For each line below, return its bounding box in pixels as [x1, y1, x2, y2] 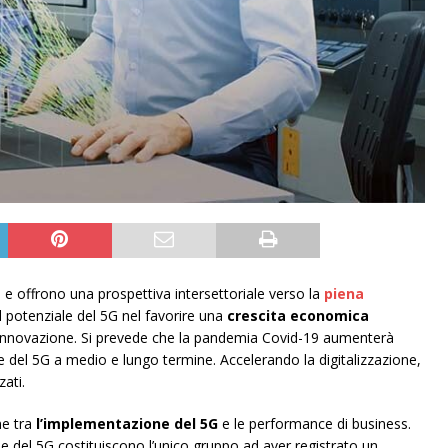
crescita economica [227, 306, 369, 326]
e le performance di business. [218, 414, 411, 434]
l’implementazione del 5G [36, 414, 218, 434]
